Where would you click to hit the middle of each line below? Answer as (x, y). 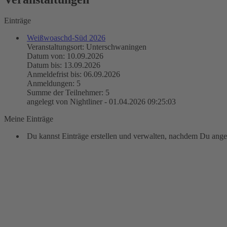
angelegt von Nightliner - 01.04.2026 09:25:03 (101, 102)
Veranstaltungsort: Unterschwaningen (87, 47)
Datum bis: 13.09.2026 (64, 65)
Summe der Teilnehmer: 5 (68, 93)
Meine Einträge (29, 119)
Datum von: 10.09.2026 (65, 56)
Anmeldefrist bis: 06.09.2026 (73, 74)
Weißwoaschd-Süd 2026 (66, 38)
